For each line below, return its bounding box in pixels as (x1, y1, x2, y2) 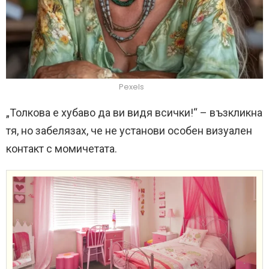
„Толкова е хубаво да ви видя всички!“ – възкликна (6, 106, 262, 119)
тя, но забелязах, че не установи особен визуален (6, 124, 252, 138)
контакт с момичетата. (6, 142, 117, 156)
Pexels (119, 81, 144, 93)
